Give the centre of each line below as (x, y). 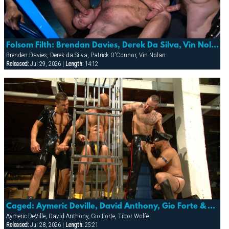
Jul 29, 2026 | (47, 64)
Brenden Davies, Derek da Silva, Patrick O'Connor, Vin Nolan (86, 55)
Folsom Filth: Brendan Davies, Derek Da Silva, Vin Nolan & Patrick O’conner (215, 45)
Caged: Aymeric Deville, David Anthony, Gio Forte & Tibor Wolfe (211, 207)
